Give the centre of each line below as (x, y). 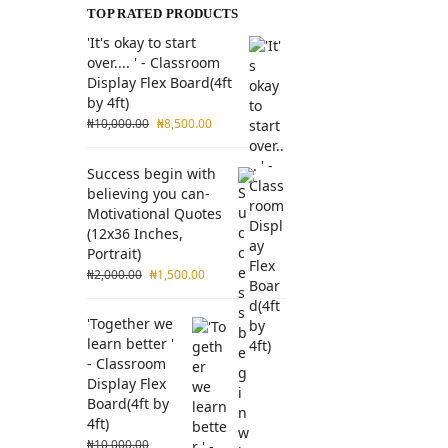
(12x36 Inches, (135, 233)
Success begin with (151, 173)
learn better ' (130, 343)
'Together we (130, 323)
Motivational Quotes (154, 213)
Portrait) (114, 253)
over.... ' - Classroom (153, 63)
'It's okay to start (141, 43)
